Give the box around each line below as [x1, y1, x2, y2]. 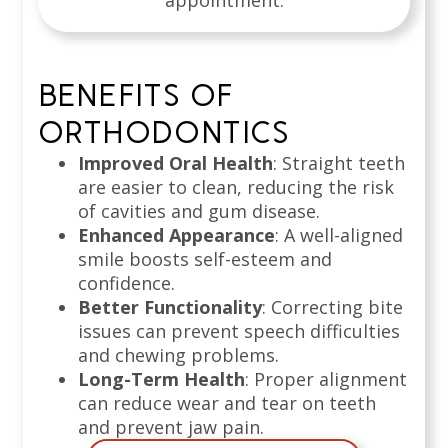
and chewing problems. [78, 343, 279, 368]
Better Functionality [78, 295, 262, 320]
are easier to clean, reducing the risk [78, 175, 394, 200]
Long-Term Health [78, 367, 245, 392]
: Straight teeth [273, 151, 405, 176]
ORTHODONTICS [38, 114, 291, 152]
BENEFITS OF [38, 77, 234, 115]
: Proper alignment [245, 367, 407, 392]
